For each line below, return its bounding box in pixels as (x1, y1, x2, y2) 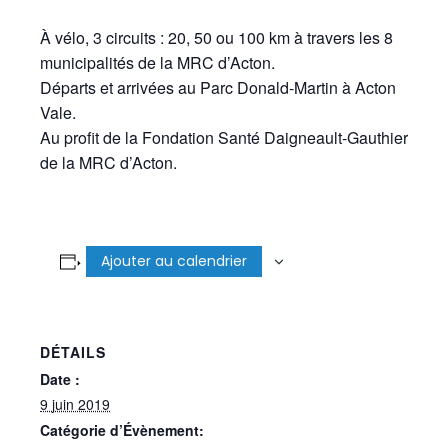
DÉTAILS (40, 342, 106, 362)
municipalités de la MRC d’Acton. (40, 51, 275, 74)
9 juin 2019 (40, 394, 110, 414)
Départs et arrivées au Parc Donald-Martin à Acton (40, 76, 396, 99)
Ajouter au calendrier (100, 251, 247, 271)
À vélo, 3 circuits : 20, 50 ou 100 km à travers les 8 (40, 26, 393, 49)
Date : (40, 369, 80, 389)
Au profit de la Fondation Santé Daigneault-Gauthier (40, 126, 408, 149)
